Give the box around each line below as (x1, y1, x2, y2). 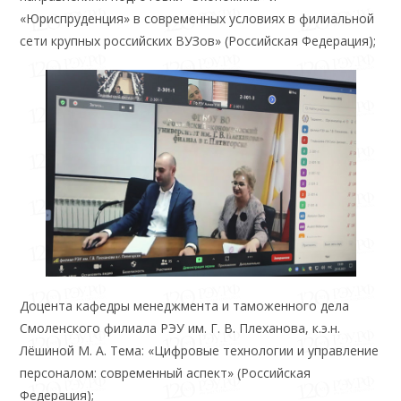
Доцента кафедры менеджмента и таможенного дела (20, 297, 350, 315)
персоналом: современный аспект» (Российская (20, 364, 311, 382)
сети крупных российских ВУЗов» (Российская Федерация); (20, 31, 377, 49)
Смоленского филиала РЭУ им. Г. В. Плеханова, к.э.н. (20, 320, 341, 337)
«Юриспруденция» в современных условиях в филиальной (20, 9, 375, 27)
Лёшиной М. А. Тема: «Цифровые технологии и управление (20, 342, 380, 360)
